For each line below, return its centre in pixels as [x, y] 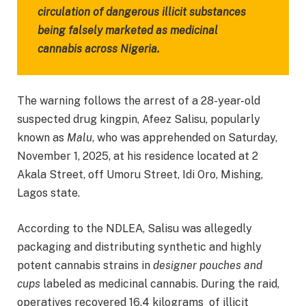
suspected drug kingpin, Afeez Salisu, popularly [139, 120]
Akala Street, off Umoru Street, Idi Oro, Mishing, [140, 175]
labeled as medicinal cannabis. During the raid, [160, 283]
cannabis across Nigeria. [99, 48]
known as [42, 138]
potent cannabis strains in [85, 265]
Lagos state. [48, 193]
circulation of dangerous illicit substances [142, 12]
